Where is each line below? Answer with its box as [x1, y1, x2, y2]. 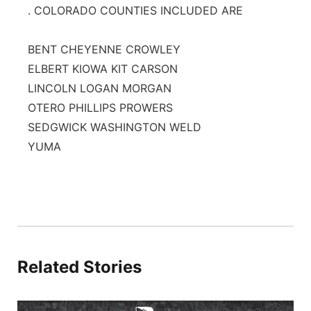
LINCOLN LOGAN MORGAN [28, 81, 171, 95]
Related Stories [17, 257, 142, 277]
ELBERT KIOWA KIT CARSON [28, 62, 178, 76]
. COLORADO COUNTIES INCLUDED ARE [28, 3, 243, 17]
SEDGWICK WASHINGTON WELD [28, 120, 201, 134]
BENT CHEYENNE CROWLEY [28, 42, 180, 56]
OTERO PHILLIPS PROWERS [28, 101, 173, 115]
